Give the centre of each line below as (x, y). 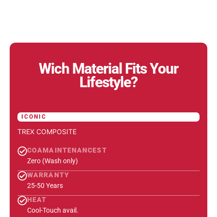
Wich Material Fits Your (108, 68)
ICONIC (34, 116)
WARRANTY (48, 175)
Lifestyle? (108, 82)
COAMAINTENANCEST (67, 150)
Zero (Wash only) (53, 161)
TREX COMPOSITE (47, 131)
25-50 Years (45, 185)
